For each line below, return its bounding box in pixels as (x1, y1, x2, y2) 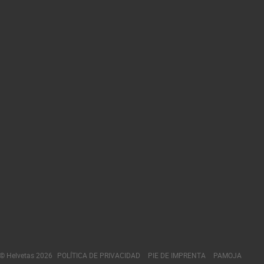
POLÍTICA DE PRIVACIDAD (57, 250, 140, 260)
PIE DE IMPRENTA (148, 250, 206, 260)
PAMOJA (213, 250, 242, 260)
